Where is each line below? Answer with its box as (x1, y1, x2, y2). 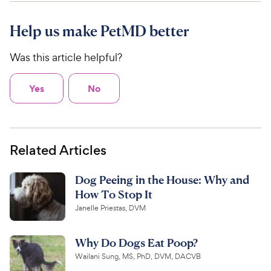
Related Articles (10, 140, 106, 160)
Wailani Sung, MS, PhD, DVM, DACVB (75, 251, 201, 261)
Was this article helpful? (10, 50, 122, 65)
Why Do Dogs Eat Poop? (75, 235, 198, 249)
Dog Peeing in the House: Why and (75, 172, 249, 186)
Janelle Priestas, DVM (75, 203, 146, 213)
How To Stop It (75, 186, 152, 201)
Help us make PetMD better (10, 22, 189, 41)
